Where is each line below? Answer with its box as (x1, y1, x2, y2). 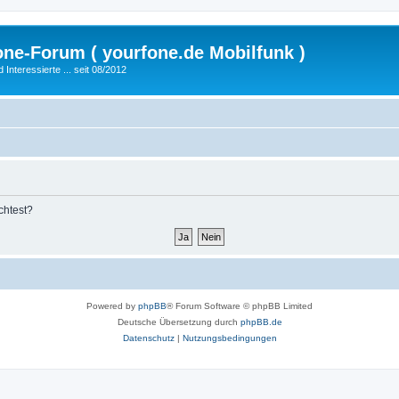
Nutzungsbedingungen (182, 332, 277, 343)
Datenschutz (122, 332, 175, 343)
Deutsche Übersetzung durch (117, 316, 240, 327)
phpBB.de (240, 316, 282, 327)
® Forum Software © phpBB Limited (167, 300, 313, 311)
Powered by (86, 300, 138, 311)
